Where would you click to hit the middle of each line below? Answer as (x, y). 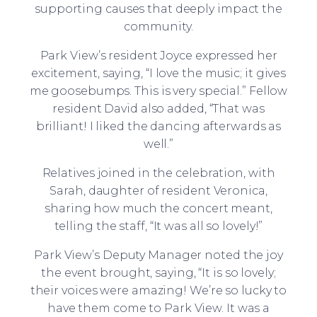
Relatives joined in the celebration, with (158, 173)
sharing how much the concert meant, (158, 208)
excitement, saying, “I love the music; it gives (158, 73)
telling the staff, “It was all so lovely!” (158, 226)
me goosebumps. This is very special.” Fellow (158, 91)
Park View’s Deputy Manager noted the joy (158, 255)
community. (158, 26)
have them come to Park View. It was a (158, 308)
